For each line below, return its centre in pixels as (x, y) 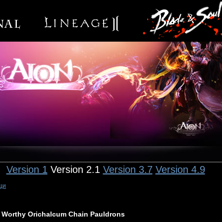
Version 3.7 (128, 169)
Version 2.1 (75, 169)
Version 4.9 (180, 169)
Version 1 (27, 169)
